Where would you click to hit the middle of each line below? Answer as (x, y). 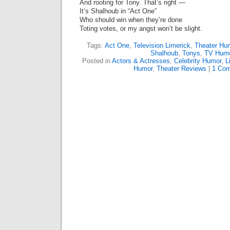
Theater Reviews (181, 69)
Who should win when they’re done (131, 20)
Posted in (97, 61)
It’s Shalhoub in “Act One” (118, 11)
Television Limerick (162, 45)
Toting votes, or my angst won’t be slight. (141, 28)
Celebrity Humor (198, 61)
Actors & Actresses (141, 61)
